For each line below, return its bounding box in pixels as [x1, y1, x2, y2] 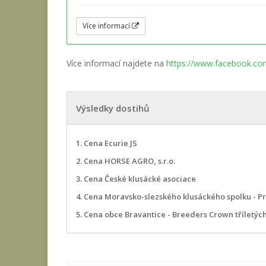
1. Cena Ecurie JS [76, 138, 137, 149]
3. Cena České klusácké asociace [76, 173, 196, 185]
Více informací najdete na [66, 58, 166, 69]
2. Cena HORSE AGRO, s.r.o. [76, 156, 175, 167]
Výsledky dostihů [76, 102, 150, 115]
